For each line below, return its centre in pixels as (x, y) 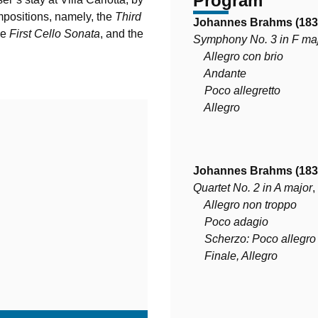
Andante (220, 73)
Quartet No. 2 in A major (253, 187)
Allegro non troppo (245, 204)
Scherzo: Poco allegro (254, 238)
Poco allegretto (237, 90)
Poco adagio (231, 221)
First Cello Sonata (55, 33)
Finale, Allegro (235, 256)
